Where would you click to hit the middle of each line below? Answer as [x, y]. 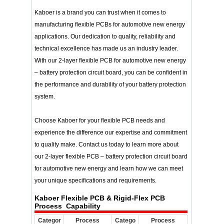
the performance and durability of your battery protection [110, 84]
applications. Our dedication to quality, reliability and [105, 36]
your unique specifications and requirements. [96, 180]
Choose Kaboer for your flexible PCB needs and [100, 120]
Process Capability [68, 206]
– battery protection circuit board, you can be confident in [111, 72]
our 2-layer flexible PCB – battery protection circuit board [111, 156]
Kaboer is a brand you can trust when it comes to [100, 12]
